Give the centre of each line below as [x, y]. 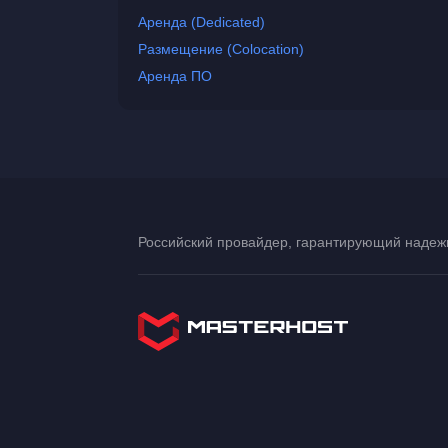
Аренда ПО [175, 76]
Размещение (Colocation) [221, 49]
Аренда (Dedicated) [201, 22]
